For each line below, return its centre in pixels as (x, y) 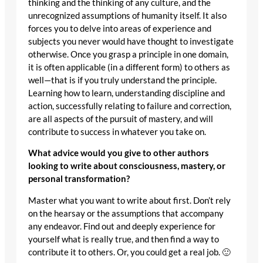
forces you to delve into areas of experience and (120, 28)
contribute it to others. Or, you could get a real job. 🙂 (129, 252)
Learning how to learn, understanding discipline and (127, 93)
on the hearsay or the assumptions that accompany (126, 213)
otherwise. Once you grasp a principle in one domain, (128, 54)
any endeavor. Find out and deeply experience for (122, 226)
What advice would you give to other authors (119, 153)
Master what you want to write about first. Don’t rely (129, 200)
